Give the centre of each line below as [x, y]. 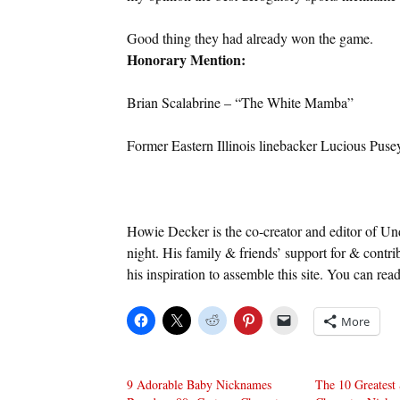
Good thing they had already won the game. [250, 37]
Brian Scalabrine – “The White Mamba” [240, 102]
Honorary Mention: [186, 59]
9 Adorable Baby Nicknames [199, 384]
